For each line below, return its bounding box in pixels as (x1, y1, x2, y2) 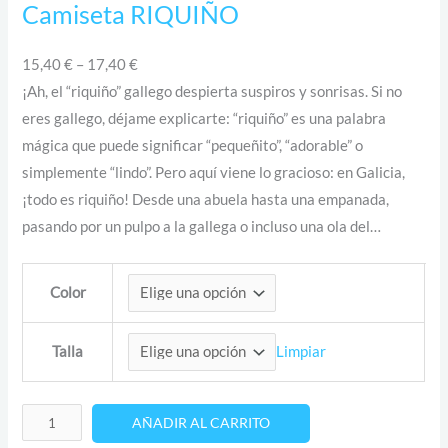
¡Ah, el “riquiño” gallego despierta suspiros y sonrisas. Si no (22, 83, 403, 101)
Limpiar (276, 343, 327, 361)
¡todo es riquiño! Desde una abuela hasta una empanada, (22, 191, 390, 209)
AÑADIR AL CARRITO (132, 415, 271, 432)
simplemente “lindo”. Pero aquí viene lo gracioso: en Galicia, (22, 164, 406, 182)
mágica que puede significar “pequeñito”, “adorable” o (22, 137, 364, 155)
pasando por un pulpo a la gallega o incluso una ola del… (22, 218, 382, 236)
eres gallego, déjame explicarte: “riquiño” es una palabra (22, 110, 387, 128)
